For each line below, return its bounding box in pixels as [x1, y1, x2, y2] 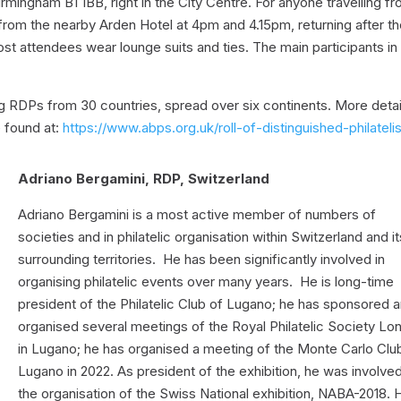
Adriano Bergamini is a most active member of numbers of [18, 206, 377, 224]
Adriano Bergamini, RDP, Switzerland [18, 170, 270, 188]
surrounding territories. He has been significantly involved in [18, 251, 386, 269]
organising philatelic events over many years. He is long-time [18, 273, 395, 291]
